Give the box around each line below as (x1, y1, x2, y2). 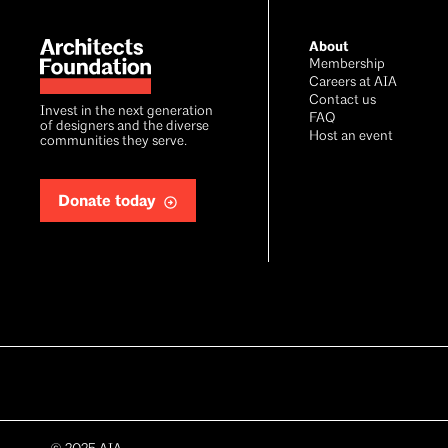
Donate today (58, 192, 156, 211)
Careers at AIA (309, 75, 398, 90)
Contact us (309, 93, 377, 108)
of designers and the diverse (40, 119, 209, 134)
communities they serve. (40, 134, 187, 149)
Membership (309, 57, 386, 72)
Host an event (309, 129, 394, 144)
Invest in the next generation (40, 104, 213, 119)
